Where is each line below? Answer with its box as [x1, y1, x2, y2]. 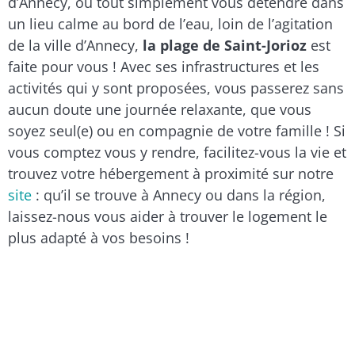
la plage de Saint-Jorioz [143, 35, 307, 55]
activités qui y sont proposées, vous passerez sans [8, 78, 344, 97]
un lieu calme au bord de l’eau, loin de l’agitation [8, 13, 333, 33]
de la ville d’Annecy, [8, 35, 143, 55]
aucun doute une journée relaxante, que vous [8, 99, 311, 119]
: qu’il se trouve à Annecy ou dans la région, [36, 185, 326, 204]
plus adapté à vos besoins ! [8, 227, 189, 247]
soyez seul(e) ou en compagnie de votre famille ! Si [8, 120, 345, 140]
